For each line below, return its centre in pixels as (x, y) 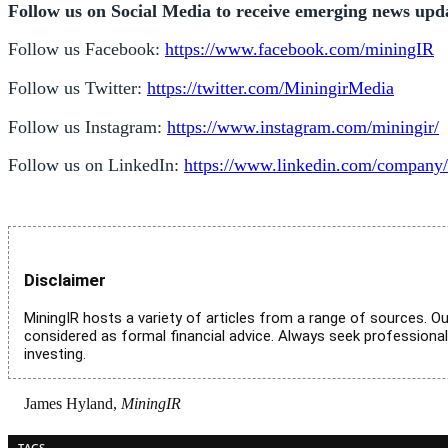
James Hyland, (72, 404)
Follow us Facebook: (86, 49)
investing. (55, 353)
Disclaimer (65, 280)
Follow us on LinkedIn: (96, 165)
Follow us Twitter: (77, 87)
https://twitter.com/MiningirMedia (270, 87)
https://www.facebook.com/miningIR (299, 49)
